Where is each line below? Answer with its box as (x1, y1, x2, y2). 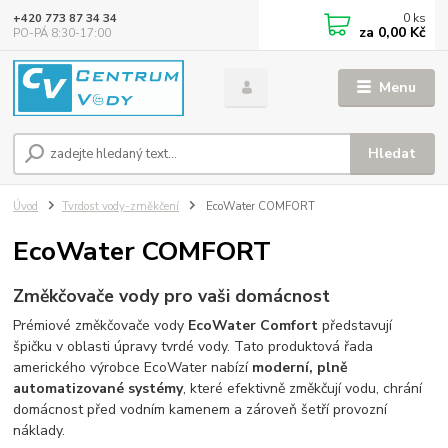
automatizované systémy (13, 379, 184, 399)
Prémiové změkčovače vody (13, 316, 189, 336)
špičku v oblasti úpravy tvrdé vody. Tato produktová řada (13, 337, 374, 357)
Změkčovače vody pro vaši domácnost (13, 283, 331, 308)
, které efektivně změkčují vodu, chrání (183, 379, 423, 399)
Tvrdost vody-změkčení (62, 199, 179, 215)
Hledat (368, 144, 417, 164)
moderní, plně (252, 358, 349, 378)
